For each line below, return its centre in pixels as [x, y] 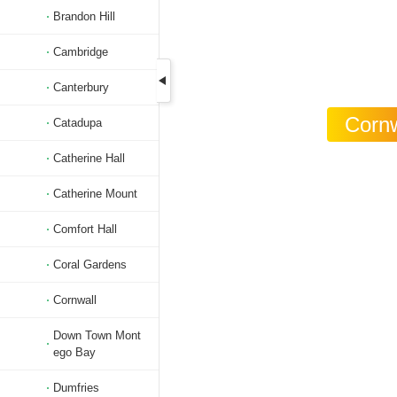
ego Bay [74, 352]
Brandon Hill [84, 16]
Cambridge [81, 52]
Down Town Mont [97, 335]
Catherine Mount [95, 194]
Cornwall [75, 300]
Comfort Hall [85, 229]
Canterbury [81, 87]
